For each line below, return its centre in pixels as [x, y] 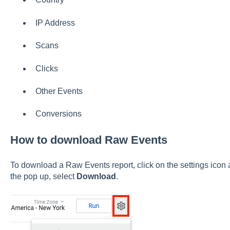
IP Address [55, 23]
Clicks [46, 68]
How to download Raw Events [89, 140]
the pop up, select [43, 177]
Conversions [58, 114]
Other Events [59, 91]
